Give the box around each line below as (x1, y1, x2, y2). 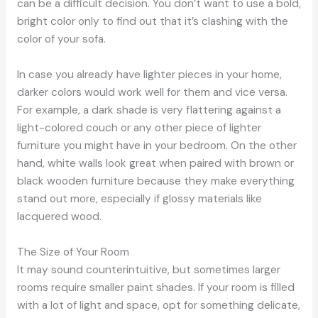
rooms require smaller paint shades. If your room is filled (16, 280, 295, 295)
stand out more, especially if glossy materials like (16, 191, 262, 206)
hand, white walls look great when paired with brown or (16, 155, 294, 170)
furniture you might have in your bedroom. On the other (16, 138, 297, 153)
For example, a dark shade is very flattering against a (16, 102, 281, 117)
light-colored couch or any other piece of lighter (16, 120, 261, 135)
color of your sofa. (16, 32, 106, 47)
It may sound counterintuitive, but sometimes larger (16, 262, 280, 277)
